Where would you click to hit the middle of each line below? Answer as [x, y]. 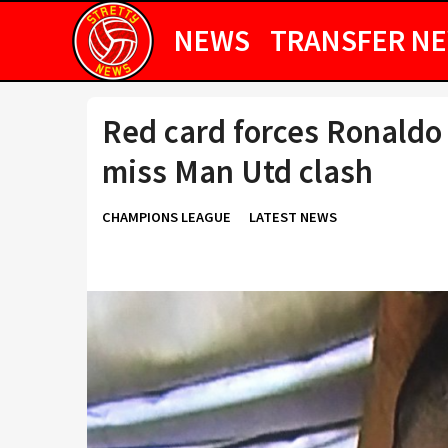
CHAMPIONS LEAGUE [166, 217]
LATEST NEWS [293, 217]
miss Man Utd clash [237, 171]
